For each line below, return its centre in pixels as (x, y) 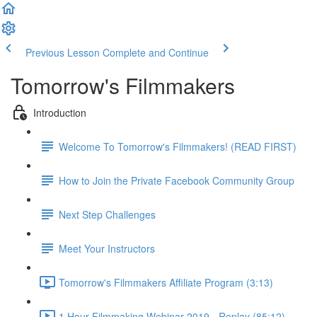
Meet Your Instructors (107, 248)
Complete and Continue (156, 52)
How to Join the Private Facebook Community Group (177, 180)
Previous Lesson (63, 52)
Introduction (60, 112)
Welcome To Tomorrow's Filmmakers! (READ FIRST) (178, 146)
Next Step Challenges (107, 214)
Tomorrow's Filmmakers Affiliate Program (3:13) (166, 282)
